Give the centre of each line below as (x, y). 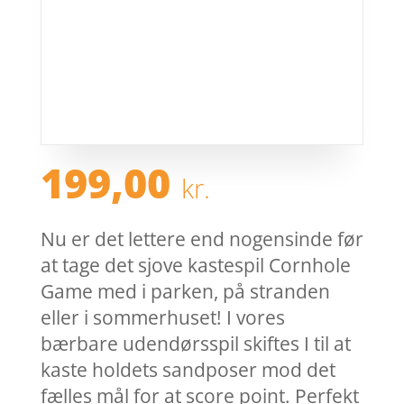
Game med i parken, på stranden (185, 292)
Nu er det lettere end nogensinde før (202, 239)
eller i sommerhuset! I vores (162, 318)
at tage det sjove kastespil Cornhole (195, 266)
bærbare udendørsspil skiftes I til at (195, 344)
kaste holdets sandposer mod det (188, 370)
